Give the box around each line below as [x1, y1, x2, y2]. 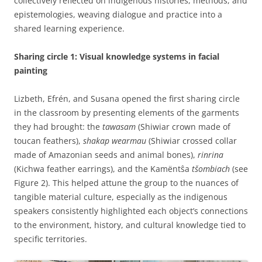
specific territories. [14, 233, 87, 244]
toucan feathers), [14, 135, 83, 146]
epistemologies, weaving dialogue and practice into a [14, 8, 222, 20]
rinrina [198, 149, 223, 160]
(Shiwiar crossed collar [146, 135, 237, 146]
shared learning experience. [14, 22, 125, 34]
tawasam [102, 120, 136, 132]
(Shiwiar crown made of [136, 120, 230, 132]
